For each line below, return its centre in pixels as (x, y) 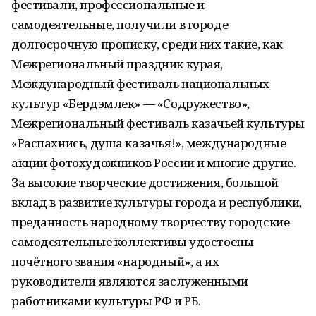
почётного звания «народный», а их (115, 261)
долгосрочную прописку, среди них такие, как (147, 44)
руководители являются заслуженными (130, 281)
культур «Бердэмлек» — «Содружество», (130, 103)
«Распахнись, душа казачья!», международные (149, 143)
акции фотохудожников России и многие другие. (154, 163)
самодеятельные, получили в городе (120, 24)
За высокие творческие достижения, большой (145, 182)
